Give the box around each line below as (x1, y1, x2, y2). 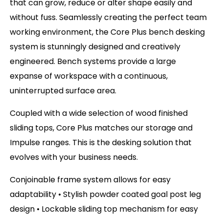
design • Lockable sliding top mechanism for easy (10, 203, 198, 215)
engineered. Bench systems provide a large (10, 55, 176, 67)
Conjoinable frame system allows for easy (10, 174, 171, 185)
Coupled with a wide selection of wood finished (10, 107, 188, 119)
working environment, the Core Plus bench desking (10, 26, 205, 38)
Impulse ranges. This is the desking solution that (10, 136, 192, 148)
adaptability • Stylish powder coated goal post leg (10, 188, 201, 200)
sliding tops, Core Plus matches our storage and (10, 122, 193, 133)
